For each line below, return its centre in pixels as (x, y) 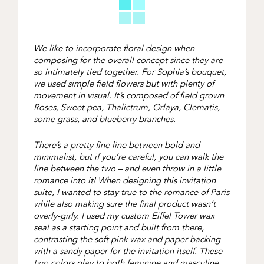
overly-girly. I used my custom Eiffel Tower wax (124, 216)
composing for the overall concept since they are (128, 60)
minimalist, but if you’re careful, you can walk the (128, 157)
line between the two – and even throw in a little (127, 169)
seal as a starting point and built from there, (118, 228)
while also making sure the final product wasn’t (124, 204)
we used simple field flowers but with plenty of (123, 84)
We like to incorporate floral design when (114, 49)
